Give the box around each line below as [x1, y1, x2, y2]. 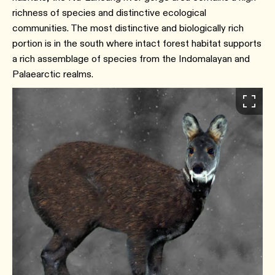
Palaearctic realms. [12, 68, 93, 80]
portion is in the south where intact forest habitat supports [12, 37, 261, 50]
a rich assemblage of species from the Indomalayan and [12, 53, 250, 65]
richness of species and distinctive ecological [12, 7, 206, 19]
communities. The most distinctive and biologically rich [12, 22, 244, 34]
